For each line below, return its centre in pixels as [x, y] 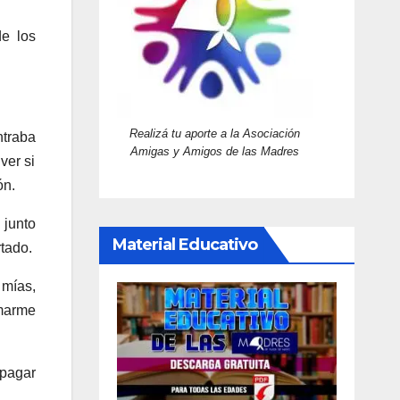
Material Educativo [185, 245]
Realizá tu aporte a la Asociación [215, 133]
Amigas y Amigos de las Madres [215, 151]
